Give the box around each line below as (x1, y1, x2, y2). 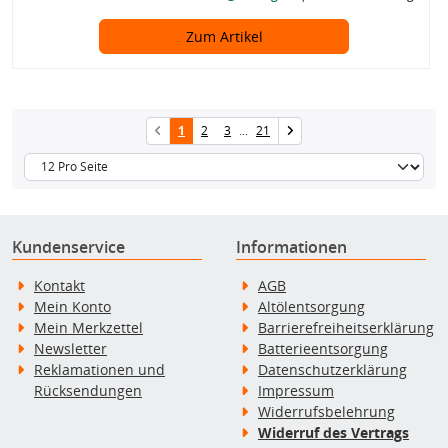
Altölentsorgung (258, 296, 365, 316)
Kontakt (34, 275, 85, 295)
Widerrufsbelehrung (258, 401, 395, 421)
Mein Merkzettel (34, 317, 143, 337)
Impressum (258, 380, 334, 400)
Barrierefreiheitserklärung (258, 317, 434, 337)
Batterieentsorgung (258, 338, 388, 358)
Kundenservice (12, 235, 125, 258)
